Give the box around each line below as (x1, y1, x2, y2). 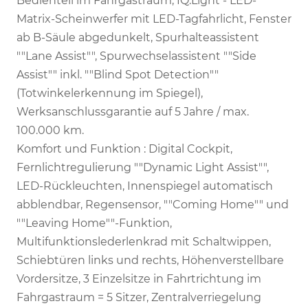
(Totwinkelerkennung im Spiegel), (16, 86, 203, 100)
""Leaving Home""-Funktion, (16, 216, 172, 230)
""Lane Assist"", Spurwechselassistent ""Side (16, 49, 256, 63)
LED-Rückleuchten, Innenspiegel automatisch (16, 179, 273, 192)
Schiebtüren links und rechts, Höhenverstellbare (16, 253, 284, 267)
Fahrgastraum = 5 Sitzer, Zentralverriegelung (16, 290, 261, 304)
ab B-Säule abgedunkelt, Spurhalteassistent (16, 30, 259, 44)
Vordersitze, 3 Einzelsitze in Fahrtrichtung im (16, 272, 261, 285)
